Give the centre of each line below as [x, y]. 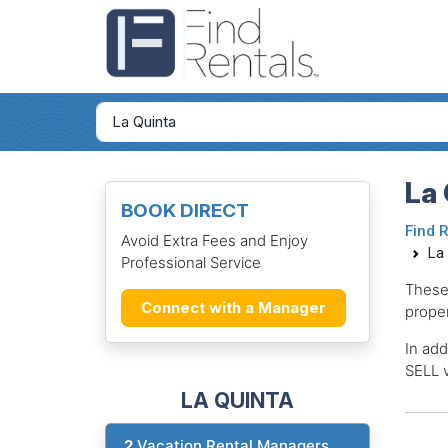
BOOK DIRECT [184, 211]
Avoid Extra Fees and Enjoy [214, 240]
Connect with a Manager [233, 307]
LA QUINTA [237, 399]
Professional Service [190, 262]
